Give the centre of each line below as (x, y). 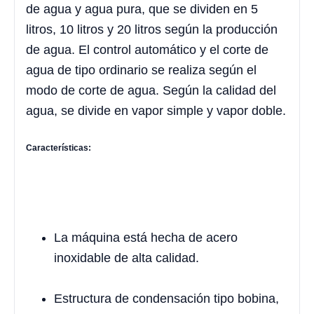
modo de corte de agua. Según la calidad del (151, 91)
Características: (59, 148)
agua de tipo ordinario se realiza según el (141, 70)
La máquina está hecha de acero (146, 237)
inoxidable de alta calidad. (127, 258)
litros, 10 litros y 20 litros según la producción (152, 30)
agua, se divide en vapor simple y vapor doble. (156, 111)
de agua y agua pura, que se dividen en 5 (142, 9)
